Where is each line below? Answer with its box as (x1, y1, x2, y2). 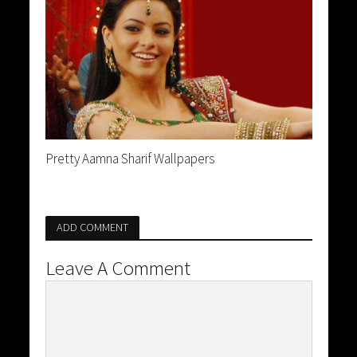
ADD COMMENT (56, 219, 128, 234)
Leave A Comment (45, 254, 190, 280)
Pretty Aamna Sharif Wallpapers (45, 149, 214, 167)
